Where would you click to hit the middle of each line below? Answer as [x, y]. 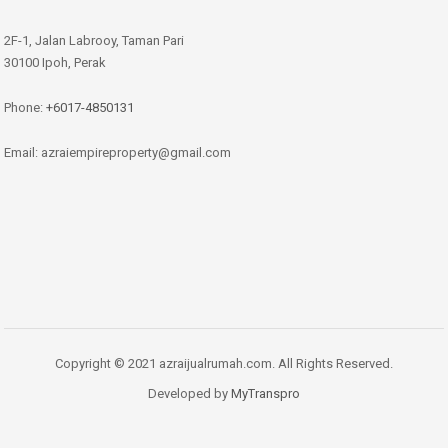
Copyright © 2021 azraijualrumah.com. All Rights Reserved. [224, 363]
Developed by [189, 393]
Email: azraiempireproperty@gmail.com [117, 152]
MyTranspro [265, 393]
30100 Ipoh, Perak [55, 62]
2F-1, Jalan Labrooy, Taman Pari [94, 40]
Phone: [25, 107]
